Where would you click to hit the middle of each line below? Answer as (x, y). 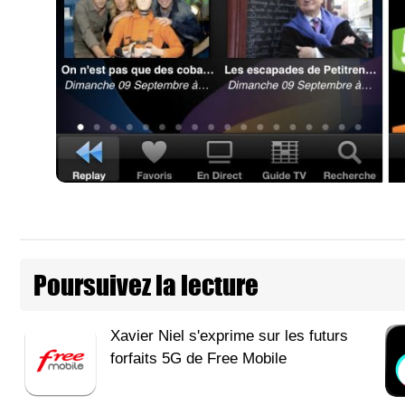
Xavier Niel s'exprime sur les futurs (229, 336)
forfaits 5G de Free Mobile (198, 359)
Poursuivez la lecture (146, 285)
